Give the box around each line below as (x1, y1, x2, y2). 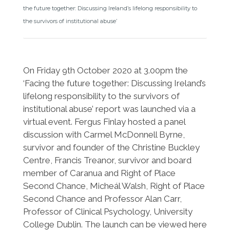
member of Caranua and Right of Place (23, 168, 176, 178)
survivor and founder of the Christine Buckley (23, 142, 200, 152)
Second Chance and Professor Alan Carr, (23, 194, 182, 204)
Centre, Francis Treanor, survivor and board (23, 155, 191, 165)
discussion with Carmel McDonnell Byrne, (23, 129, 185, 140)
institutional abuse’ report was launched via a (23, 104, 196, 114)
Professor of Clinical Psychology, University (23, 206, 193, 217)
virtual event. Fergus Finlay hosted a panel (23, 117, 185, 127)
